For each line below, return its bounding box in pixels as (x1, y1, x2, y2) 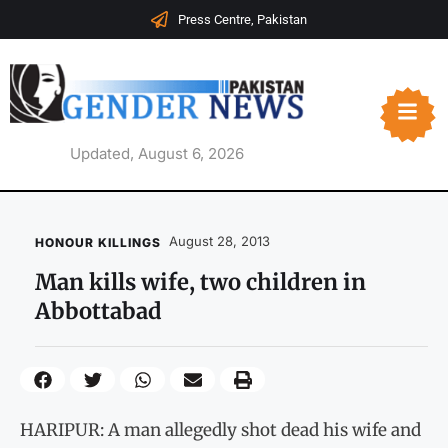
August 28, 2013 (169, 233, 270, 250)
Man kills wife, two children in (35, 268, 366, 297)
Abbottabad (35, 297, 162, 326)
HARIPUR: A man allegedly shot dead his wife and (20, 418, 421, 441)
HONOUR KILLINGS (35, 235, 161, 251)
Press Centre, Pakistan (177, 12, 307, 27)
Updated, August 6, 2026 (69, 144, 244, 164)
